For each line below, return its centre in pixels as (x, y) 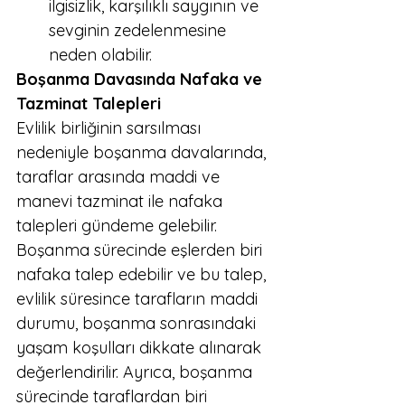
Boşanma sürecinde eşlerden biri (141, 250)
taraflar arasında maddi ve (120, 177)
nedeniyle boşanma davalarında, (143, 152)
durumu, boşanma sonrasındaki (138, 323)
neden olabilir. (100, 55)
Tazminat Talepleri (89, 104)
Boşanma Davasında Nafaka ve (141, 79)
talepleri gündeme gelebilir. (119, 226)
